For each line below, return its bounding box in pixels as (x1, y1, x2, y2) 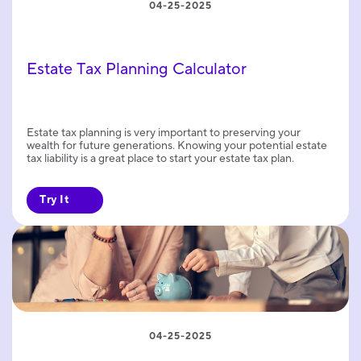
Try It (39, 192, 69, 207)
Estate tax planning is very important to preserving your (27, 125, 301, 140)
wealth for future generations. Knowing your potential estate (27, 138, 327, 153)
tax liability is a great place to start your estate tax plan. (27, 151, 294, 166)
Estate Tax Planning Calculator (27, 58, 247, 80)
